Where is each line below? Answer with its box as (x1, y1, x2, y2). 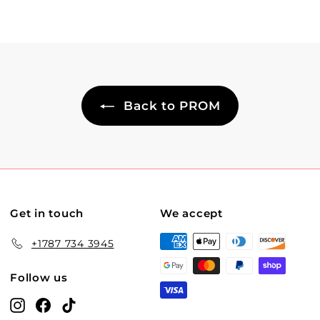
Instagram (24, 297, 81, 311)
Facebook (50, 297, 103, 311)
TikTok (76, 297, 111, 311)
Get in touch (10, 206, 84, 220)
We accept (160, 206, 223, 220)
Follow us (10, 270, 68, 284)
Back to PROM (119, 98, 221, 113)
